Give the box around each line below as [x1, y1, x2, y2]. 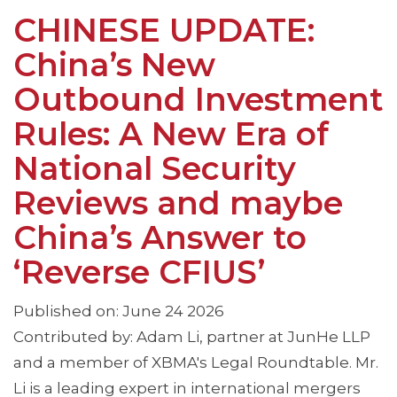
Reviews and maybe [13, 183, 343, 223]
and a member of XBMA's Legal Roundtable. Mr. [13, 354, 378, 372]
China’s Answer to [13, 218, 307, 258]
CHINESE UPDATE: [13, 11, 315, 51]
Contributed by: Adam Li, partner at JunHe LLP [13, 328, 370, 346]
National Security [13, 149, 296, 189]
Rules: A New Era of [13, 114, 329, 154]
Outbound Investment [13, 80, 384, 120]
